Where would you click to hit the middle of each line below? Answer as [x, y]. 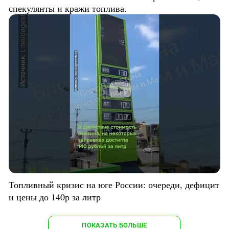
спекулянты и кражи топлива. [68, 8]
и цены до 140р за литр [55, 197]
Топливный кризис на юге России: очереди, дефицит [114, 184]
